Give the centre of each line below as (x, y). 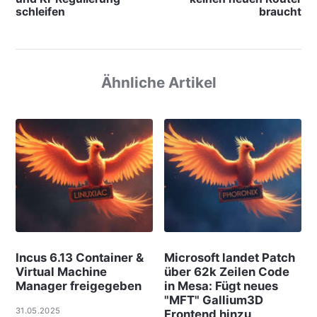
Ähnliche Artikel (158, 82)
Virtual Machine (61, 272)
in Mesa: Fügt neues (221, 286)
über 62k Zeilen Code (227, 272)
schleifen (40, 11)
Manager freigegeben (78, 286)
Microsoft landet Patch (230, 258)
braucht (281, 11)
